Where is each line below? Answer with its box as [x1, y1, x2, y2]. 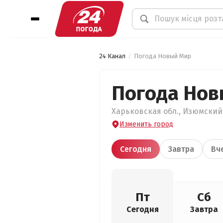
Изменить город [119, 120, 173, 128]
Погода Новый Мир [134, 52, 191, 60]
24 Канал [99, 52, 125, 60]
